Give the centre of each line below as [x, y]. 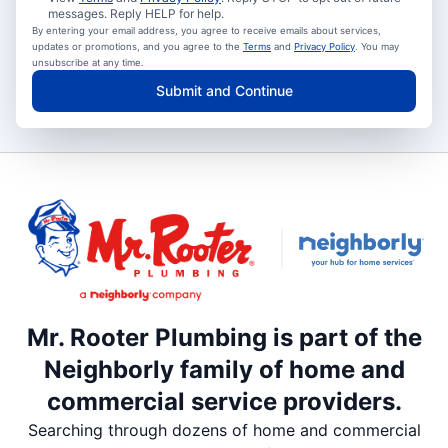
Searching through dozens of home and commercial [224, 430]
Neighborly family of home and [224, 370]
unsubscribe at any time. [88, 62]
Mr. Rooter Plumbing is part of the [224, 338]
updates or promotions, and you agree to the [137, 46]
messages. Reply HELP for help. [136, 13]
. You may [377, 46]
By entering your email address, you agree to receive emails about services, [206, 30]
